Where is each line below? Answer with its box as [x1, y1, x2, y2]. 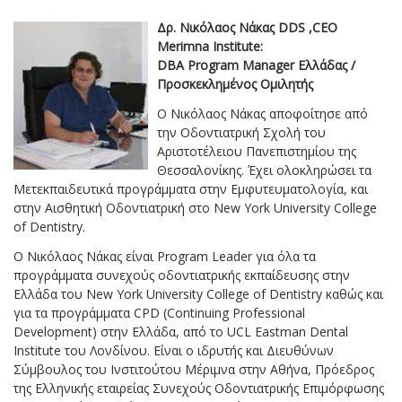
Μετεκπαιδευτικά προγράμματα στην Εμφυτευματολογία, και [13, 179, 368, 197]
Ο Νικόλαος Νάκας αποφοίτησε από [157, 104, 368, 122]
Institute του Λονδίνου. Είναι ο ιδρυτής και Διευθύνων [13, 341, 334, 359]
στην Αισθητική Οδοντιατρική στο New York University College [13, 198, 377, 216]
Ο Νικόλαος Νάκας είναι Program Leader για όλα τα [13, 247, 316, 265]
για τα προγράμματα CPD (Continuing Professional [13, 303, 305, 321]
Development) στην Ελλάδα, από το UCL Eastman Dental [13, 322, 348, 340]
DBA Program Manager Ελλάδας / [157, 56, 355, 74]
